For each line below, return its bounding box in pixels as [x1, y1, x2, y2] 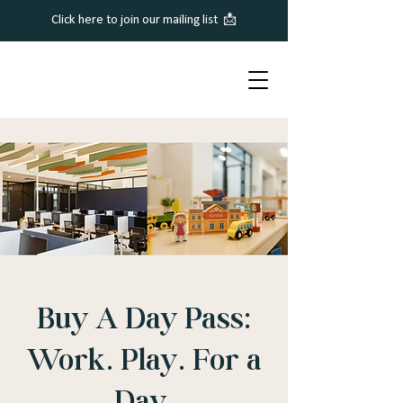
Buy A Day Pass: [37, 299, 251, 337]
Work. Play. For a [26, 340, 262, 379]
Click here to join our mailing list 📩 [51, 13, 237, 27]
